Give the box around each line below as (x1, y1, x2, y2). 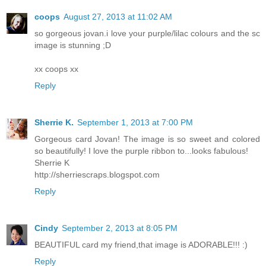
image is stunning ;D (34, 40, 111, 50)
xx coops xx (34, 64, 78, 74)
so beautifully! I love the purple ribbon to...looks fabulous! (34, 146, 248, 156)
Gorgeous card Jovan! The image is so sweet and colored (34, 134, 260, 144)
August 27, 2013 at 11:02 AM (64, 12, 172, 22)
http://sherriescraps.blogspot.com (34, 170, 160, 180)
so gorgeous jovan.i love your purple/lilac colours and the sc (34, 28, 260, 39)
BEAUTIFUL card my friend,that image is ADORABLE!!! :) (34, 240, 248, 250)
